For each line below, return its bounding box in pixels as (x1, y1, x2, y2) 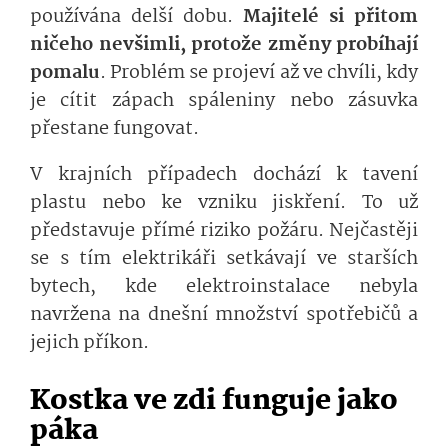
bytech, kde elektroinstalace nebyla (30, 272, 418, 303)
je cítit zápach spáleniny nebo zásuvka (30, 86, 418, 117)
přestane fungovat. (30, 114, 199, 145)
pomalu (30, 58, 100, 89)
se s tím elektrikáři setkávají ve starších (30, 244, 418, 275)
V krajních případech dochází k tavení (30, 160, 418, 191)
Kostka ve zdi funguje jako (30, 379, 398, 425)
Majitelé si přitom (243, 2, 418, 33)
